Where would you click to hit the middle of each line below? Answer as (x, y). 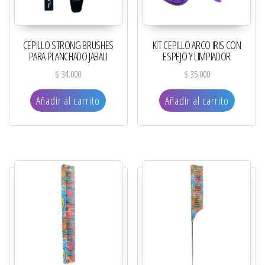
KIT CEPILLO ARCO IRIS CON (197, 45)
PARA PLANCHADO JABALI (68, 56)
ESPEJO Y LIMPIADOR (197, 56)
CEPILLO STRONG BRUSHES (68, 45)
